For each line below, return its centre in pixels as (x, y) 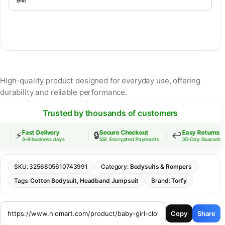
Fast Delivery (37, 133)
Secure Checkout (120, 133)
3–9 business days (39, 139)
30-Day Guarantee (200, 139)
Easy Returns (197, 133)
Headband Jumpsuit (109, 181)
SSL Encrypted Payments (125, 139)
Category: (116, 167)
